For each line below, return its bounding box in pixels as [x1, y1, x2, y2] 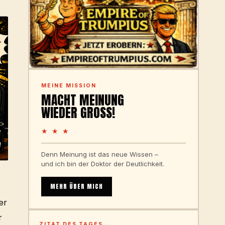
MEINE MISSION [41, 82, 96, 89]
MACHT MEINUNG [41, 90, 124, 109]
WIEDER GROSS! [41, 102, 115, 122]
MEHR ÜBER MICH [50, 181, 103, 191]
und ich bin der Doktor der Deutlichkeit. [41, 159, 164, 168]
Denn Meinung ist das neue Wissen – [41, 150, 158, 158]
